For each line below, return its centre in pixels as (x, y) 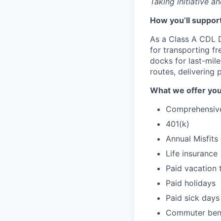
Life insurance (192, 153)
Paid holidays (191, 183)
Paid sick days (193, 198)
